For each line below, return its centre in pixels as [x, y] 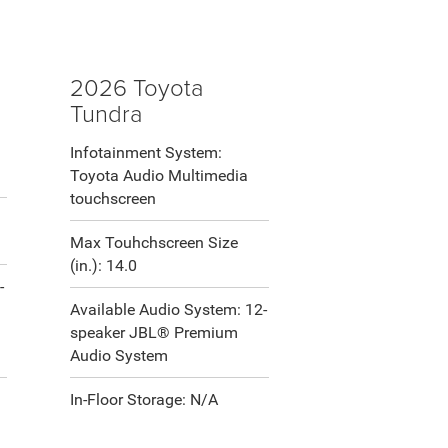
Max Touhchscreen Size [153, 243]
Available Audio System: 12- [168, 310]
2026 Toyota [136, 87]
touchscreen [112, 199]
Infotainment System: [145, 153]
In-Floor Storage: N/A [143, 400]
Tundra [106, 113]
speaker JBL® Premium [153, 333]
